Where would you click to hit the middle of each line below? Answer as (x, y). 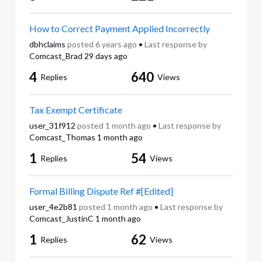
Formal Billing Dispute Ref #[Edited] (101, 191)
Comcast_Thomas (62, 137)
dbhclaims (47, 44)
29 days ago (106, 56)
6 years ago (116, 44)
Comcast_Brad (56, 56)
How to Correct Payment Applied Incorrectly (119, 28)
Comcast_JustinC (61, 219)
